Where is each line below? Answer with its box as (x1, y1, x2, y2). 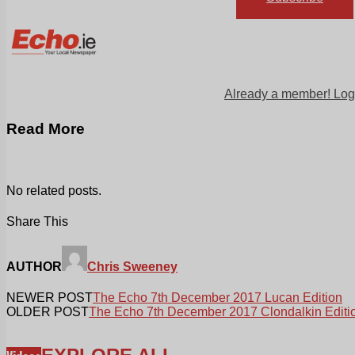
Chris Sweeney (87, 260, 177, 273)
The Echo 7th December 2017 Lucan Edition (93, 291, 342, 305)
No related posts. (6, 183, 101, 197)
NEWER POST (6, 291, 93, 305)
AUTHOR (6, 260, 62, 273)
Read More (6, 120, 85, 138)
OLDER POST (6, 305, 89, 319)
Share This (6, 214, 68, 228)
